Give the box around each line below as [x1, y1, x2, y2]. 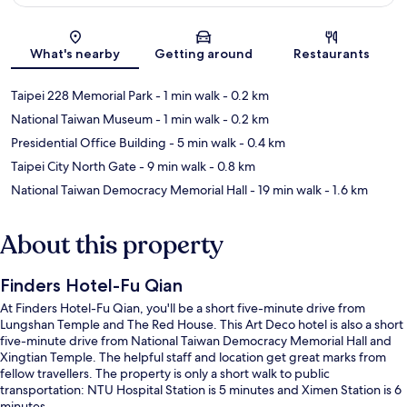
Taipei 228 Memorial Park [11, 87, 153, 104]
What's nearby [30, 45, 121, 63]
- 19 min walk [247, 182, 322, 199]
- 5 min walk [166, 134, 236, 152]
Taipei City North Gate [11, 158, 136, 175]
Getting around [154, 45, 253, 63]
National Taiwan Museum [11, 111, 153, 128]
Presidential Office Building [11, 134, 166, 152]
